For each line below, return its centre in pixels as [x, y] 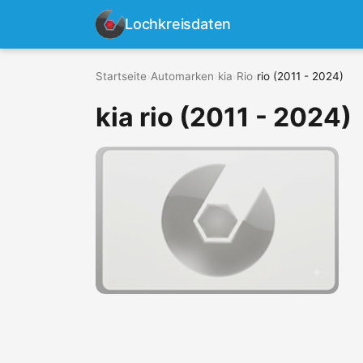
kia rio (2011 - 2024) [224, 117]
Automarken [182, 76]
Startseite [121, 76]
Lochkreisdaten [178, 24]
